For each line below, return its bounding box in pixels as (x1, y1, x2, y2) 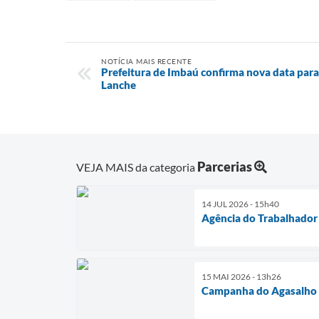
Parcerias (197, 158, 252, 174)
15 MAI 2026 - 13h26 (202, 271, 281, 282)
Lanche (101, 78, 136, 91)
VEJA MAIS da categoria (76, 159, 197, 174)
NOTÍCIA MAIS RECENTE (101, 57, 192, 66)
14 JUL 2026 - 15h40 (202, 198, 279, 209)
